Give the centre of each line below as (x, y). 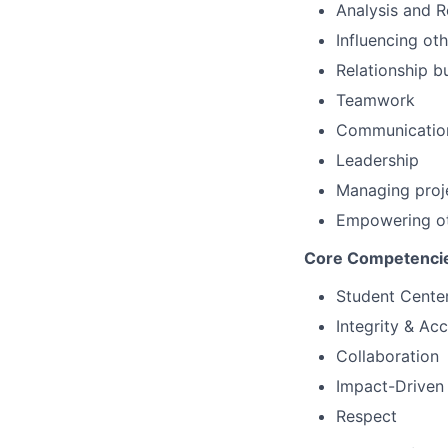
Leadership (377, 160)
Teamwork (375, 100)
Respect (366, 416)
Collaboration (387, 356)
